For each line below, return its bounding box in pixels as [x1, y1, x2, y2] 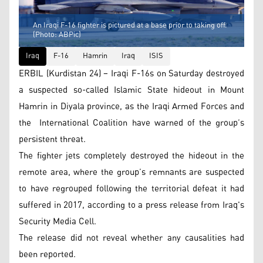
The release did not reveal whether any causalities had [19, 229, 244, 247]
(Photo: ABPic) [33, 27, 81, 42]
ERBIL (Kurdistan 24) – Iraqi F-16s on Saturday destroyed [19, 65, 244, 82]
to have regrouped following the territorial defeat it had [19, 180, 244, 197]
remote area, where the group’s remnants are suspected [19, 163, 244, 181]
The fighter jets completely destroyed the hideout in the [19, 147, 244, 164]
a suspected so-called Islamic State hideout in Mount [19, 81, 244, 99]
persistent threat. [19, 130, 86, 148]
